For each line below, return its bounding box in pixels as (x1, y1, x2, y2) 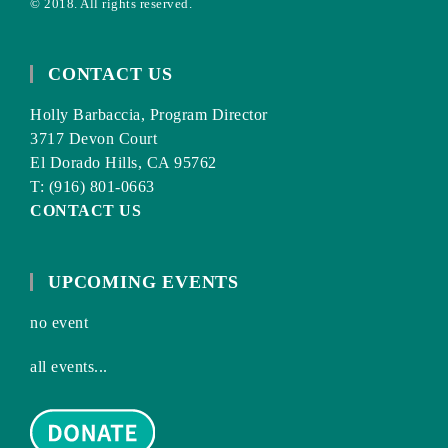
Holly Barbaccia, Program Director (30, 106, 268, 124)
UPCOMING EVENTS (48, 272, 239, 293)
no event (30, 314, 88, 332)
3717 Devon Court (30, 130, 157, 148)
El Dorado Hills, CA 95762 (30, 154, 217, 172)
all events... (30, 358, 108, 376)
